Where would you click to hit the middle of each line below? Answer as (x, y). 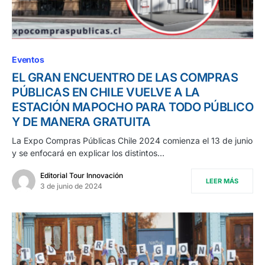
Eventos (28, 60)
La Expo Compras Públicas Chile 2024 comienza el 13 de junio (132, 141)
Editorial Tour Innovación (82, 176)
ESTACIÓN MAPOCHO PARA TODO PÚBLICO (132, 107)
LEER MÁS (222, 181)
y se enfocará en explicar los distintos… (88, 153)
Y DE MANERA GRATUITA (81, 122)
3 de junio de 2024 (71, 186)
